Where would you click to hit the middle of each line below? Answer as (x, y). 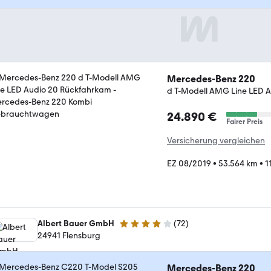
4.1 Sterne (137, 229)
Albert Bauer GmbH (76, 224)
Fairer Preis (244, 121)
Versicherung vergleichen (216, 140)
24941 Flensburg (69, 236)
